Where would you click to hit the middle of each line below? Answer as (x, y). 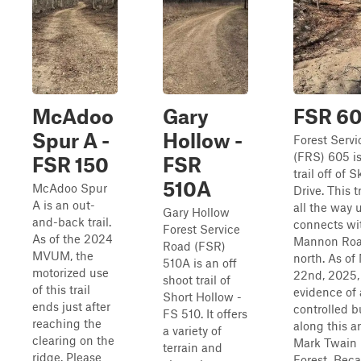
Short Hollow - (202, 297)
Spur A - (71, 140)
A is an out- (64, 205)
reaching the (67, 323)
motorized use (71, 272)
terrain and (193, 347)
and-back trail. (72, 222)
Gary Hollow (196, 212)
